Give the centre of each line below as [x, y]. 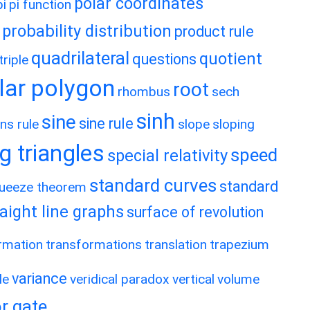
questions [164, 59]
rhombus [144, 92]
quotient [231, 59]
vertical [193, 279]
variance [39, 279]
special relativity [167, 156]
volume [238, 279]
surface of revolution [195, 212]
